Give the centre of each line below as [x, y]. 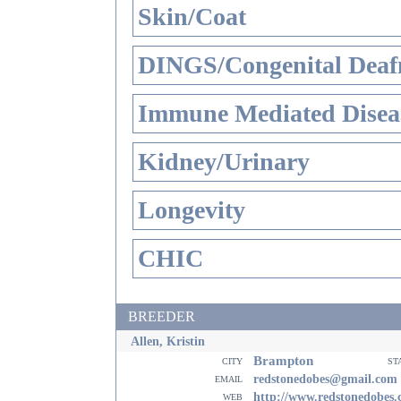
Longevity [192, 210]
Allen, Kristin [168, 341]
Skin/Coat [192, 17]
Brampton [282, 360]
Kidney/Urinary [224, 162]
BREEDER [162, 316]
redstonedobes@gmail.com [325, 379]
